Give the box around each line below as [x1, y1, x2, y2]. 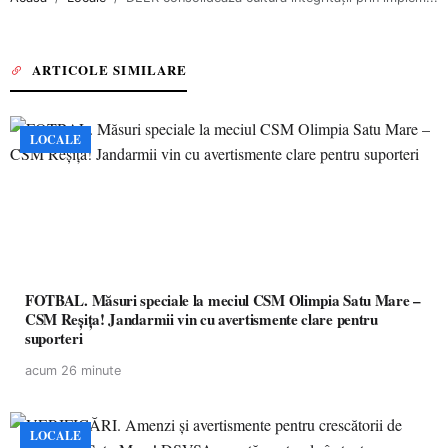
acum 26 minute [25, 363, 121, 378]
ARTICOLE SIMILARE [32, 60, 187, 79]
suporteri [25, 327, 83, 349]
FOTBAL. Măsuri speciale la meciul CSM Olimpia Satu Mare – [25, 289, 421, 311]
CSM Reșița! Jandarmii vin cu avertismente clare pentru [25, 308, 378, 330]
